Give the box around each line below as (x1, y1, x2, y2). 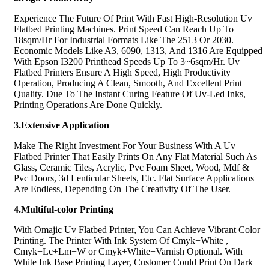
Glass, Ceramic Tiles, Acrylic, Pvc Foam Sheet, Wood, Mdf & (14, 162, 249, 172)
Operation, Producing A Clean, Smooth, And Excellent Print (14, 77, 242, 88)
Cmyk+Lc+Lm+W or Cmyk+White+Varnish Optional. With (14, 246, 243, 256)
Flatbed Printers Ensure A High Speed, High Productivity (14, 67, 231, 77)
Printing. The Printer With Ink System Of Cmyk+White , (14, 235, 228, 246)
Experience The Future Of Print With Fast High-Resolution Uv (14, 13, 252, 23)
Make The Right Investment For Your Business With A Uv (14, 140, 235, 151)
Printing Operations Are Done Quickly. (14, 99, 162, 110)
